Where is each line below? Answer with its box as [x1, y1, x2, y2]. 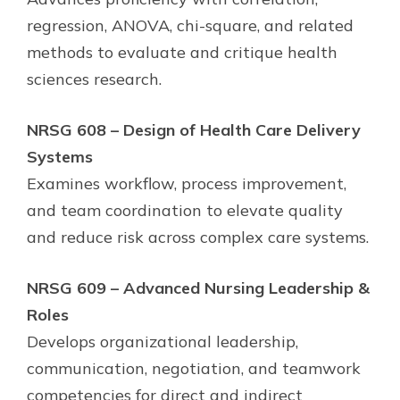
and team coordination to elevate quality [27, 199, 343, 221]
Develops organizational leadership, [27, 330, 298, 352]
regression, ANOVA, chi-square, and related [27, 14, 354, 36]
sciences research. [27, 68, 162, 89]
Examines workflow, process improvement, [27, 172, 346, 194]
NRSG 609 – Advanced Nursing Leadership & [27, 277, 370, 298]
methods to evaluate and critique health [27, 41, 337, 62]
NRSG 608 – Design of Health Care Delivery [27, 119, 361, 140]
